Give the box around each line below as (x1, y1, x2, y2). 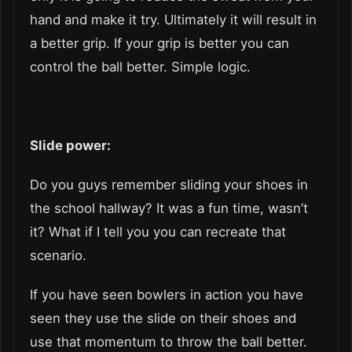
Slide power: (30, 137, 111, 153)
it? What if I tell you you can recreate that (30, 223, 286, 240)
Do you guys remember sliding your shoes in (30, 176, 308, 192)
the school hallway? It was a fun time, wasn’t (30, 200, 308, 216)
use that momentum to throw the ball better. (30, 333, 307, 350)
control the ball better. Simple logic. (30, 58, 255, 75)
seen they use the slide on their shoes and (30, 310, 296, 326)
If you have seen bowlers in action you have (30, 286, 303, 302)
